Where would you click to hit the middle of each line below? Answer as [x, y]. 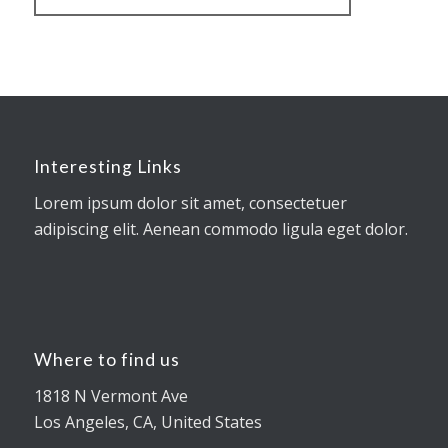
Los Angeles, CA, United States [147, 421]
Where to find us [106, 360]
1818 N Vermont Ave [110, 395]
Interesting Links [107, 167]
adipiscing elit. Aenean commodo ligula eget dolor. [220, 228]
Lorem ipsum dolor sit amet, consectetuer [190, 202]
